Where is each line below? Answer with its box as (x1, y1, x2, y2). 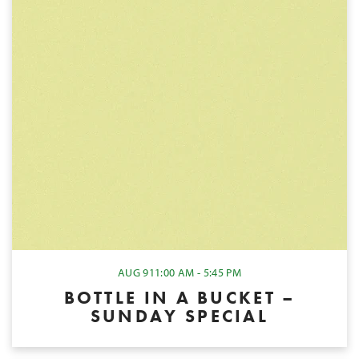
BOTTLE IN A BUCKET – (63, 285, 296, 309)
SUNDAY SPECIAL (90, 304, 269, 328)
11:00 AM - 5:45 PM (148, 265, 242, 280)
